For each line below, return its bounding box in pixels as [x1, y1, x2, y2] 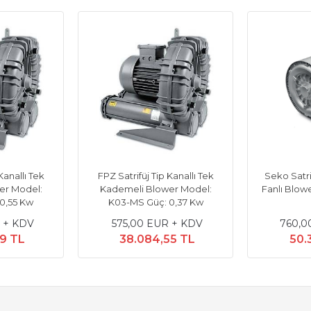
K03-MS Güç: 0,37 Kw [108, 196, 203, 208]
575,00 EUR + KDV [112, 217, 203, 230]
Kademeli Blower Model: [99, 183, 212, 194]
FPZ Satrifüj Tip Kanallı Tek [97, 170, 214, 181]
